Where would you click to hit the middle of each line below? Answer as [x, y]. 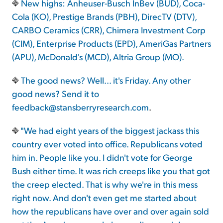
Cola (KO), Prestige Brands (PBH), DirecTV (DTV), [104, 16]
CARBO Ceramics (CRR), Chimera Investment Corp [109, 30]
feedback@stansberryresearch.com [80, 107]
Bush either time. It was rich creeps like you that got [111, 171]
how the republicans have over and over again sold [111, 211]
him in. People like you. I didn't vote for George [102, 157]
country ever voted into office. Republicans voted [107, 144]
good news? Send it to [56, 94]
